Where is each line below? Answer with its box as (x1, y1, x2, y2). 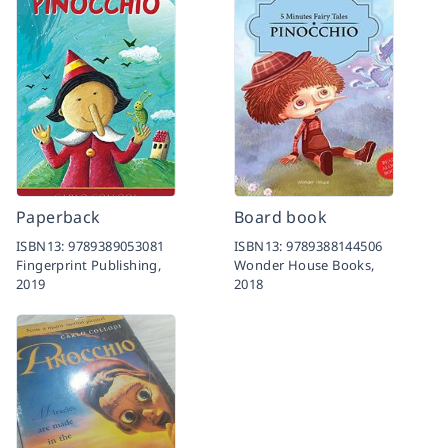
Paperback (16, 205, 101, 228)
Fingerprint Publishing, (16, 255, 162, 274)
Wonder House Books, (234, 255, 375, 274)
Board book (234, 205, 327, 228)
